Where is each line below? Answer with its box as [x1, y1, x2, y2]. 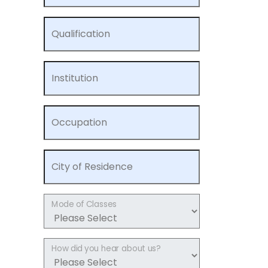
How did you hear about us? [51, 242, 161, 255]
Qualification [51, 27, 110, 41]
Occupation [51, 115, 107, 129]
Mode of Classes [51, 198, 117, 211]
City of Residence [51, 160, 133, 173]
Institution [51, 71, 98, 85]
